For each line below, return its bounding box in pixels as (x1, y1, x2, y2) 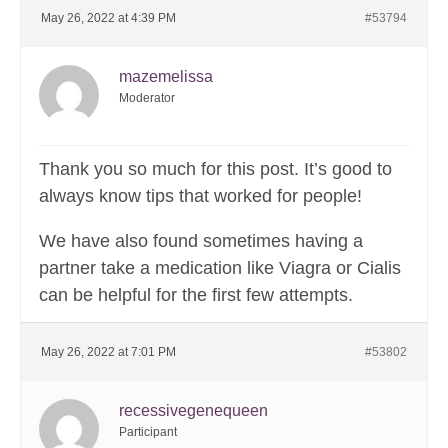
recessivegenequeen (119, 402, 268, 420)
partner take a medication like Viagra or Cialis (39, 258, 401, 279)
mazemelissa (119, 68, 213, 86)
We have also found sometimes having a (39, 231, 363, 252)
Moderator (119, 91, 175, 106)
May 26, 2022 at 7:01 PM (41, 345, 176, 360)
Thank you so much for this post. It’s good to (39, 159, 392, 180)
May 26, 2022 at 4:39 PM (41, 11, 176, 26)
